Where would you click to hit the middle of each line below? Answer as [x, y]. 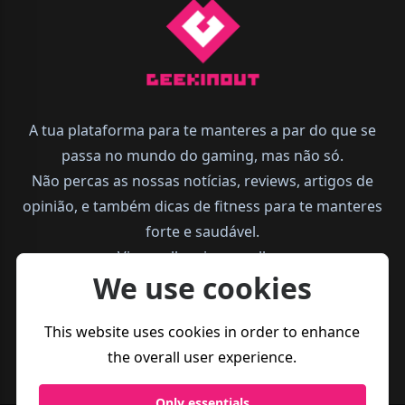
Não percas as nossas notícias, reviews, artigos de [202, 180]
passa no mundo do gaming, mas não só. [202, 155]
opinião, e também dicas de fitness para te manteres [202, 206]
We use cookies [202, 287]
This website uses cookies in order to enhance [202, 332]
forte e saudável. [202, 231]
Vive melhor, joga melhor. [202, 256]
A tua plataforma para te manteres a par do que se [202, 130]
